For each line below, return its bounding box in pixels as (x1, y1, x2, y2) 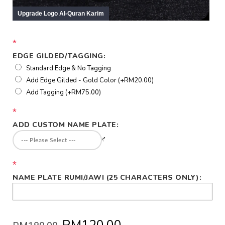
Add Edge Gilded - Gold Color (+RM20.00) (26, 75, 154, 85)
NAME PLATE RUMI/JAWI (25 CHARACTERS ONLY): (13, 172, 201, 182)
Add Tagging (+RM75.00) (26, 87, 101, 97)
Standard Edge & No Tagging (26, 63, 111, 73)
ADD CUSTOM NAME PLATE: (13, 120, 119, 130)
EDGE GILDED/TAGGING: (13, 51, 105, 61)
